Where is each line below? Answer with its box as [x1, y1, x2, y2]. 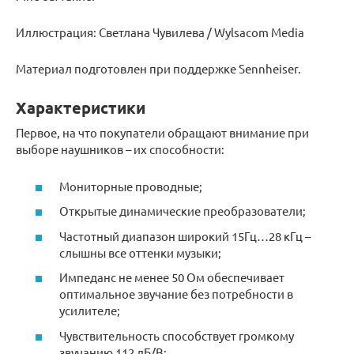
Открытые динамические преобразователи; [59, 203, 306, 219]
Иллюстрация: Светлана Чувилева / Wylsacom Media [16, 24, 304, 40]
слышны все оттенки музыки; [59, 244, 221, 260]
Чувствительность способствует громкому [59, 327, 294, 343]
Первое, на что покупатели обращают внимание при [16, 125, 309, 141]
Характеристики [16, 97, 145, 119]
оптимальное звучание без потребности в [59, 286, 293, 302]
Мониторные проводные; [59, 178, 202, 194]
